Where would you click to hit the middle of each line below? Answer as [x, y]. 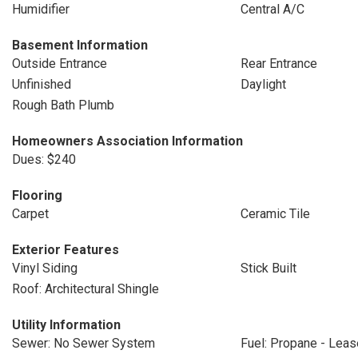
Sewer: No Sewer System [84, 343]
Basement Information [80, 45]
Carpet [30, 214]
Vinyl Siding [45, 268]
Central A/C [272, 9]
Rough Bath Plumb [63, 105]
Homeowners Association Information [127, 141]
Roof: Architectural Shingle [86, 289]
